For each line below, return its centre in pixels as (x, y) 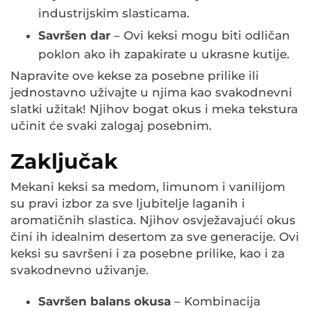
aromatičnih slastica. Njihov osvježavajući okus (153, 220)
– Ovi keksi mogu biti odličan (200, 36)
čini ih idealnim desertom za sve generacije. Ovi (155, 237)
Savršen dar (74, 36)
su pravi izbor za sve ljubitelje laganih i (128, 204)
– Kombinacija (216, 302)
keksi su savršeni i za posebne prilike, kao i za (148, 254)
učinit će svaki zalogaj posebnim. (111, 126)
